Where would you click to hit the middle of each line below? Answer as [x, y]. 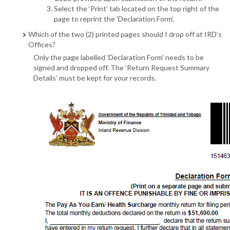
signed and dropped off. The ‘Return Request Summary [121, 68]
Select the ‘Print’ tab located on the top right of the [137, 9]
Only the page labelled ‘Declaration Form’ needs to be [119, 57]
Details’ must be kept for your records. [95, 78]
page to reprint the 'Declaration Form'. [114, 19]
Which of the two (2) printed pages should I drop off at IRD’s [125, 34]
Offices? [42, 45]
